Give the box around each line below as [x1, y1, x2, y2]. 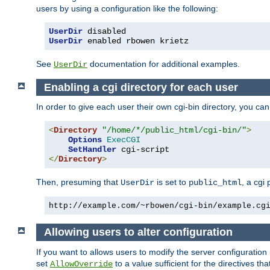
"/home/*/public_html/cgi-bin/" [102, 125, 246, 136]
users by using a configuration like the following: [36, 3, 218, 13]
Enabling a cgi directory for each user [43, 81, 238, 93]
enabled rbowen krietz [83, 36, 189, 46]
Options [68, 135, 102, 145]
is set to [154, 177, 189, 187]
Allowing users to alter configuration [43, 226, 233, 239]
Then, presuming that [36, 177, 121, 187]
